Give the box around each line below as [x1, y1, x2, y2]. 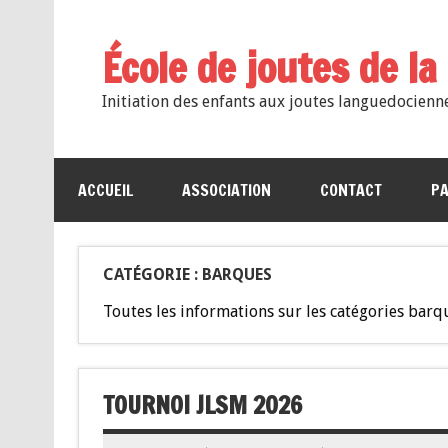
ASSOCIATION [181, 179, 271, 202]
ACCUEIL [77, 179, 133, 202]
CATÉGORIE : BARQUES [102, 264, 272, 284]
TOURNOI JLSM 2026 [102, 387, 302, 422]
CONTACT [319, 179, 382, 202]
